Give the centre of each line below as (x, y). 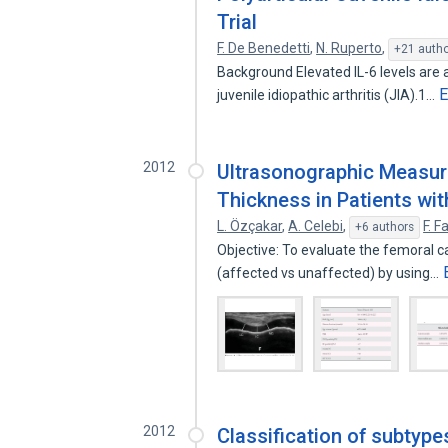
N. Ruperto (349, 48)
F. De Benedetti (264, 48)
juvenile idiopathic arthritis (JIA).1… (328, 95)
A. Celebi (316, 226)
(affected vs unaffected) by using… (330, 273)
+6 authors (385, 227)
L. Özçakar (250, 226)
